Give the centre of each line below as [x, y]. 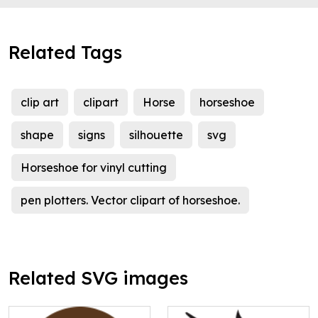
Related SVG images [98, 278]
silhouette [156, 135]
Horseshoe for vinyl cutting [94, 168]
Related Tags [65, 53]
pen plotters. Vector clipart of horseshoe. [130, 201]
